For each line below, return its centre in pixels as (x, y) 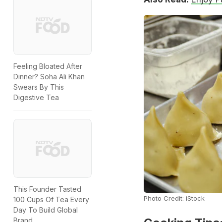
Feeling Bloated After (48, 66)
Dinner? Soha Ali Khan (49, 77)
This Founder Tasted (47, 189)
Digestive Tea (36, 98)
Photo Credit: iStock (174, 198)
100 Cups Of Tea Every (51, 199)
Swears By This (39, 87)
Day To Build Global (46, 210)
